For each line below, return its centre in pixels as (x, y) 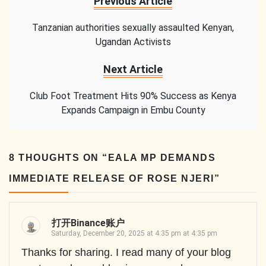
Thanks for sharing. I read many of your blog (126, 253)
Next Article (133, 69)
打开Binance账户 (88, 223)
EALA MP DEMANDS (161, 158)
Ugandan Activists (133, 42)
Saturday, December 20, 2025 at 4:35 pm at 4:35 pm (134, 234)
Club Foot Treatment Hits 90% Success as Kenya (133, 96)
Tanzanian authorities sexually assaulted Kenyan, (133, 28)
